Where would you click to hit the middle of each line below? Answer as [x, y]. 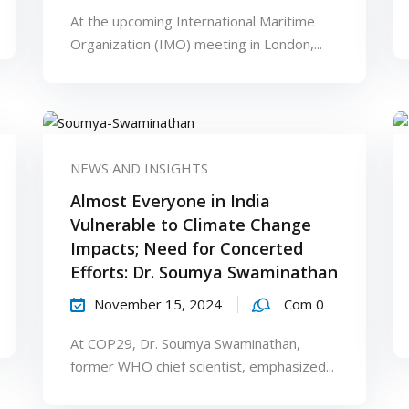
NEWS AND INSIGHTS [140, 168]
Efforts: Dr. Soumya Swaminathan [204, 272]
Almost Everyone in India [171, 200]
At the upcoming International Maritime [193, 21]
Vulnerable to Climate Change [191, 224]
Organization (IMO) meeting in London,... [197, 43]
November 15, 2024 [158, 304]
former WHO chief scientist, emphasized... [203, 366]
